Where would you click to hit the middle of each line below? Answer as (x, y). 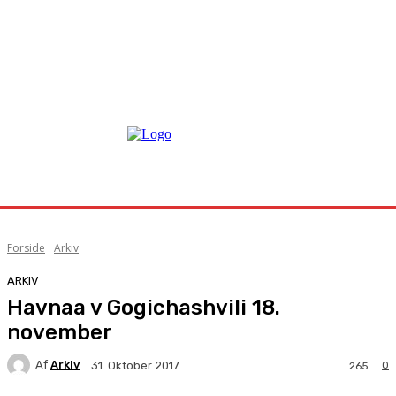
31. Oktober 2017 (135, 365)
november (60, 332)
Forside (26, 248)
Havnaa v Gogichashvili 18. (144, 307)
